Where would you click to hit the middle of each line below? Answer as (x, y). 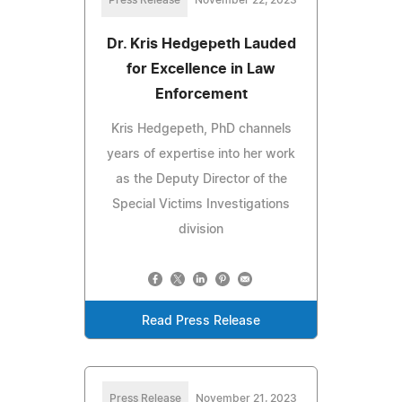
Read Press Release (201, 322)
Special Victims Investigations (201, 205)
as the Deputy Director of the (201, 180)
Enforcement (201, 95)
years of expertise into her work (201, 155)
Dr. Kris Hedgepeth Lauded (201, 44)
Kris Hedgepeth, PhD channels (201, 130)
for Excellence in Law (201, 70)
